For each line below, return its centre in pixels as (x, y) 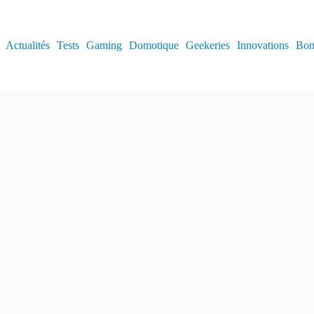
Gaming (104, 45)
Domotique (153, 45)
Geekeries (207, 45)
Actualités (27, 45)
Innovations (262, 45)
